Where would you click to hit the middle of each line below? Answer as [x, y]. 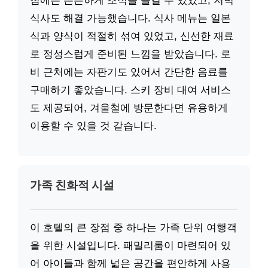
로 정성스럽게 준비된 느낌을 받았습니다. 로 [130, 54]
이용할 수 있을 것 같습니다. [93, 126]
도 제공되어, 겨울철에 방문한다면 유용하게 [129, 108]
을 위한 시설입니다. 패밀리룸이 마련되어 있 [130, 245]
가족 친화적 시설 [72, 185]
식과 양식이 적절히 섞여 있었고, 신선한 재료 [132, 36]
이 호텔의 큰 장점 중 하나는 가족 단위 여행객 [133, 227]
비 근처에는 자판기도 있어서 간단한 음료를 [129, 72]
